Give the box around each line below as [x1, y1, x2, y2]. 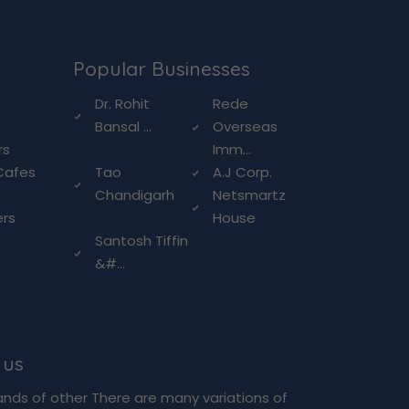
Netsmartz [213, 185, 287, 205]
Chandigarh [94, 185, 174, 205]
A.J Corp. [213, 163, 273, 183]
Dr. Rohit [94, 94, 150, 114]
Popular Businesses [72, 57, 250, 81]
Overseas [213, 117, 278, 137]
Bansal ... [94, 117, 152, 137]
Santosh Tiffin [94, 231, 188, 251]
